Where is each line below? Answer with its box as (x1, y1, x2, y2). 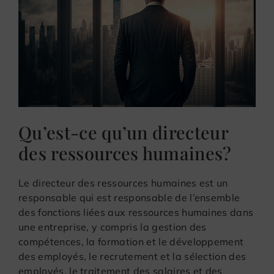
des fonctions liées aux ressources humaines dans (18, 206, 254, 218)
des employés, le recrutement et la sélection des (18, 250, 246, 262)
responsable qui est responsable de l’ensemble (18, 191, 240, 204)
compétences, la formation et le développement (18, 235, 244, 248)
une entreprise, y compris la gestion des (18, 220, 207, 233)
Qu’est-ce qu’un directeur (18, 120, 229, 144)
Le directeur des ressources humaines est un (18, 176, 228, 189)
